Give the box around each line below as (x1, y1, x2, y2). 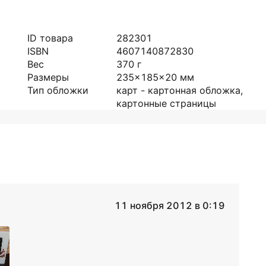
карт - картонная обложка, (116, 84, 243, 96)
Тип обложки (27, 84, 88, 96)
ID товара (27, 32, 73, 44)
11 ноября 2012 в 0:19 (114, 199, 225, 211)
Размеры (27, 71, 69, 83)
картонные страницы (116, 97, 216, 109)
